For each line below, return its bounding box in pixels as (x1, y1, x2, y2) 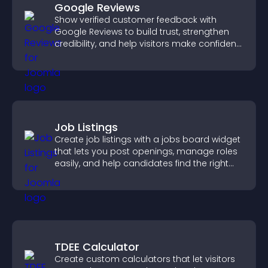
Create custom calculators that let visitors (54, 253, 235, 265)
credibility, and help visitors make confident (54, 38, 239, 50)
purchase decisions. (54, 50, 141, 62)
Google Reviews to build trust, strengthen (54, 26, 229, 38)
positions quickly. (54, 169, 127, 181)
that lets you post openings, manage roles (54, 145, 237, 157)
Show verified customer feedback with (54, 14, 217, 26)
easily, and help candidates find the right (54, 157, 229, 169)
